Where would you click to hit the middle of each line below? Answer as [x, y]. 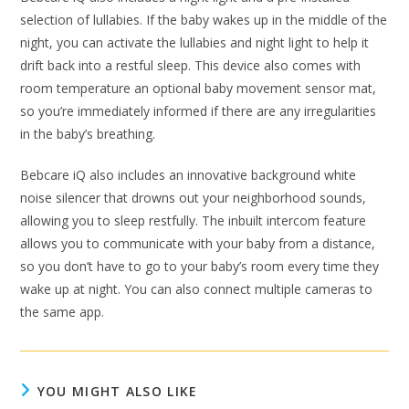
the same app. [63, 312]
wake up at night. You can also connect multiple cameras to [197, 289]
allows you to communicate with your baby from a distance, [198, 243]
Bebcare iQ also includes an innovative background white [189, 175]
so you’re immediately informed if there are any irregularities [199, 111]
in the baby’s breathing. [88, 134]
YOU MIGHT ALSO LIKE [117, 391]
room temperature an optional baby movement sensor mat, [199, 88]
